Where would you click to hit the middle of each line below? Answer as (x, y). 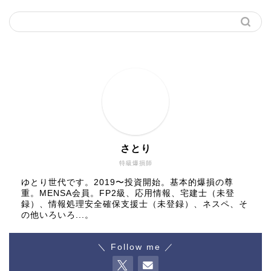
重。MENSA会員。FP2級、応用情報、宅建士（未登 (128, 193)
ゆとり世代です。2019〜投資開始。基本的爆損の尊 (127, 182)
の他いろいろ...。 (57, 215)
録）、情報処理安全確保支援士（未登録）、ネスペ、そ (135, 204)
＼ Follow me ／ (135, 247)
